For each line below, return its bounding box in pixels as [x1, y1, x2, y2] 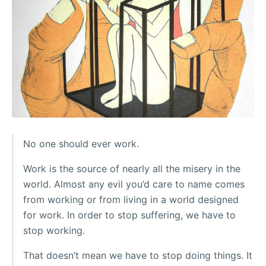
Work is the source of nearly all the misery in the [23, 163, 240, 175]
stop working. [23, 224, 85, 237]
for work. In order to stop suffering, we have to [23, 209, 236, 221]
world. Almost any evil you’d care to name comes [23, 178, 245, 191]
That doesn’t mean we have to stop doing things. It [23, 249, 252, 262]
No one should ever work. [23, 138, 139, 150]
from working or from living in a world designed [23, 194, 239, 206]
